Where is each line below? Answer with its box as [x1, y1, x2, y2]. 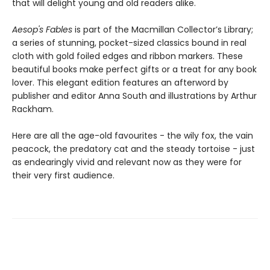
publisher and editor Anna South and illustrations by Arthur [12, 89, 257, 102]
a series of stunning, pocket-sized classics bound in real [12, 36, 246, 49]
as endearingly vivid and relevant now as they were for [12, 155, 242, 168]
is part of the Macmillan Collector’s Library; [72, 23, 253, 36]
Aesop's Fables [12, 23, 72, 36]
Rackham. [12, 102, 54, 115]
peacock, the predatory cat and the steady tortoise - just [12, 142, 255, 155]
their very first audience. [12, 169, 115, 181]
